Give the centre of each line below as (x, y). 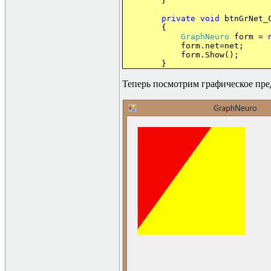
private (178, 18)
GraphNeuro (205, 37)
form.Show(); (210, 55)
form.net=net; (183, 46)
